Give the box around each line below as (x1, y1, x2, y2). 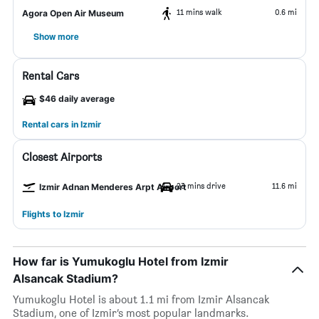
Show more (33, 30, 79, 43)
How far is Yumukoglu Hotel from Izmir (13, 254, 229, 268)
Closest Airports (22, 150, 102, 164)
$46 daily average (39, 93, 115, 104)
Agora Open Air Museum (22, 8, 124, 19)
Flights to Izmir (22, 209, 84, 219)
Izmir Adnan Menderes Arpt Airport (39, 182, 187, 192)
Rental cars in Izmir (22, 119, 101, 130)
